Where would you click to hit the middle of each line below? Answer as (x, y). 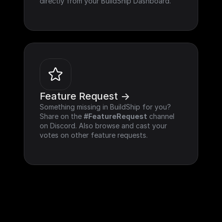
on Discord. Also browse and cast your (103, 126)
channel (161, 116)
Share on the (62, 116)
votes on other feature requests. (94, 135)
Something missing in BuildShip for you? (105, 107)
